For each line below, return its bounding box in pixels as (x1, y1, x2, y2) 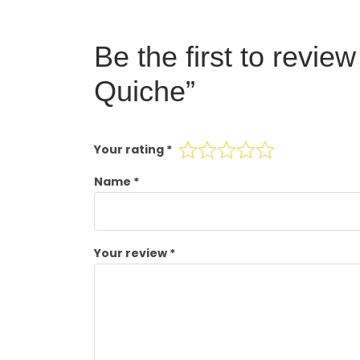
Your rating (94, 141, 166, 157)
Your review (94, 245, 170, 261)
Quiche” (94, 75, 195, 108)
